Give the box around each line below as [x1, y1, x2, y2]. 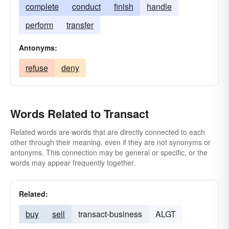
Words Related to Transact [10, 105, 149, 122]
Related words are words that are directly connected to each [10, 127, 205, 137]
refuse [26, 62, 48, 74]
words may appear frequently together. [10, 157, 135, 168]
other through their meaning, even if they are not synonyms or [10, 137, 211, 147]
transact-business [78, 208, 142, 220]
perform [26, 19, 53, 31]
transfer [66, 19, 94, 31]
